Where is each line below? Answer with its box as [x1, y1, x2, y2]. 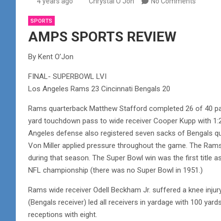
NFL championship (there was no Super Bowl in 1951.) [28, 165, 203, 175]
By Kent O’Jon [28, 52, 74, 61]
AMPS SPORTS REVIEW [28, 28, 177, 45]
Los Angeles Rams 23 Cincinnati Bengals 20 [28, 84, 170, 93]
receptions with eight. [28, 210, 97, 219]
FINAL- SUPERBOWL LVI [28, 72, 107, 81]
